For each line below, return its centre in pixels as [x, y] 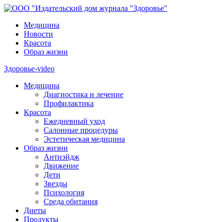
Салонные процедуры [81, 130]
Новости [38, 34]
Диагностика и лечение [83, 94]
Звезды [55, 184]
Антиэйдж [61, 157]
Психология [64, 193]
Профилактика [69, 103]
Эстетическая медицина [84, 139]
